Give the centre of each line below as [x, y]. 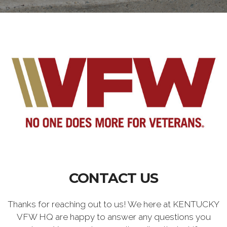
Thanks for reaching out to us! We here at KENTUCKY [113, 204]
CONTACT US [113, 178]
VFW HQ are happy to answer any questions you [113, 217]
